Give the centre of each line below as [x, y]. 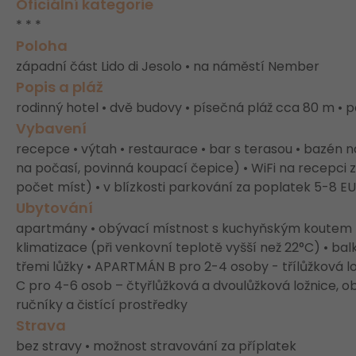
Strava [41, 325]
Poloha [42, 46]
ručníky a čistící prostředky [102, 305]
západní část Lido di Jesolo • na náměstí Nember [168, 66]
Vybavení [51, 128]
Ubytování [54, 208]
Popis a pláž [60, 87]
